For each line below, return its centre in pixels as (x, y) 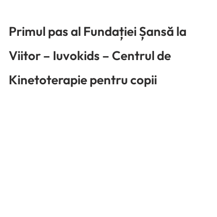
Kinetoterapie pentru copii (83, 80)
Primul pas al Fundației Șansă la (99, 31)
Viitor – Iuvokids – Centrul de (91, 56)
